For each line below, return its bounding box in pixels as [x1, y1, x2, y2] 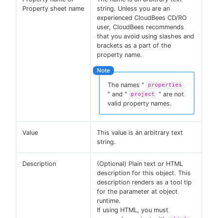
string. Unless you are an [97, 5, 170, 13]
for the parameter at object [97, 188, 178, 196]
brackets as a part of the [97, 42, 171, 50]
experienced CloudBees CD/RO [97, 14, 187, 22]
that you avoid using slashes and [97, 33, 194, 40]
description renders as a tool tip [97, 179, 192, 186]
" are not [157, 90, 184, 98]
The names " [108, 81, 146, 89]
